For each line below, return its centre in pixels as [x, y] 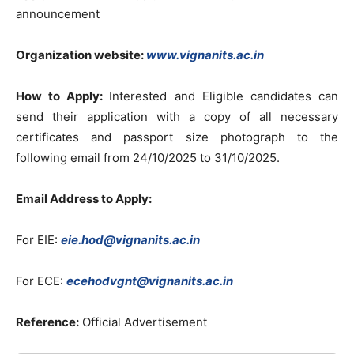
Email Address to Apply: [84, 199]
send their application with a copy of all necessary [177, 117]
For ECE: [41, 281]
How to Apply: [63, 96]
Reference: [47, 322]
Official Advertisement [143, 322]
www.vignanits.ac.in [205, 55]
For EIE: [38, 240]
